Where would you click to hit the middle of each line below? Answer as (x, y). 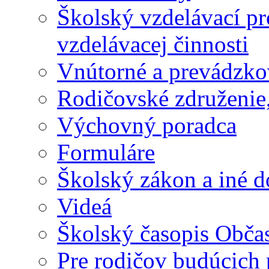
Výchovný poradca (147, 125)
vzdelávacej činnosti (153, 44)
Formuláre (106, 152)
